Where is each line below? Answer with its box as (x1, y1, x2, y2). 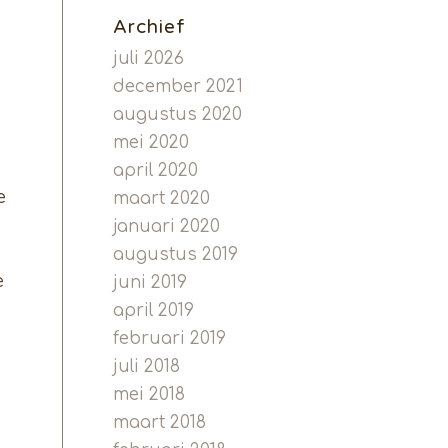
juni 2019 (113, 273, 188, 292)
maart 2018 (113, 413, 207, 432)
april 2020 (113, 161, 199, 180)
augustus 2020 (113, 105, 243, 124)
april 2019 (113, 301, 195, 320)
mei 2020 (113, 133, 190, 152)
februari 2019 (113, 329, 227, 348)
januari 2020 (113, 217, 221, 236)
